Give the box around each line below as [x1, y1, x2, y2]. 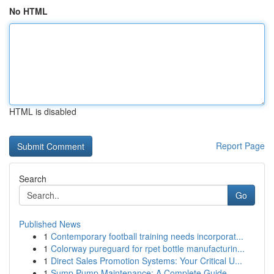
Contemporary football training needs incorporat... [51, 230, 243, 242]
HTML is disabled [9, 105, 76, 117]
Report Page [216, 139, 265, 152]
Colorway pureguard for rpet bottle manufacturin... [51, 242, 245, 254]
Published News [19, 218, 81, 230]
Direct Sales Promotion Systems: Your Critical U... [51, 254, 242, 267]
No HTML [9, 5, 48, 17]
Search [19, 172, 46, 185]
